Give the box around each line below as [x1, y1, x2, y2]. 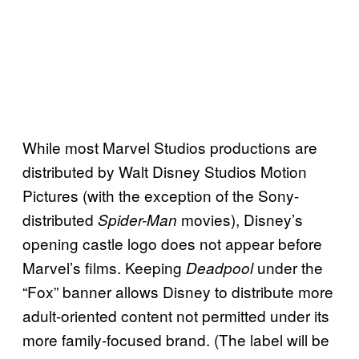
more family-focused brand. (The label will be [22, 328, 329, 350]
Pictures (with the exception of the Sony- [22, 184, 299, 206]
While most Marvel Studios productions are [22, 135, 317, 158]
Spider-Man [98, 208, 177, 230]
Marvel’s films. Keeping [22, 256, 186, 278]
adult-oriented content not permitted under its [22, 304, 329, 326]
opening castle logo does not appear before [22, 232, 322, 254]
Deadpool [186, 256, 253, 278]
